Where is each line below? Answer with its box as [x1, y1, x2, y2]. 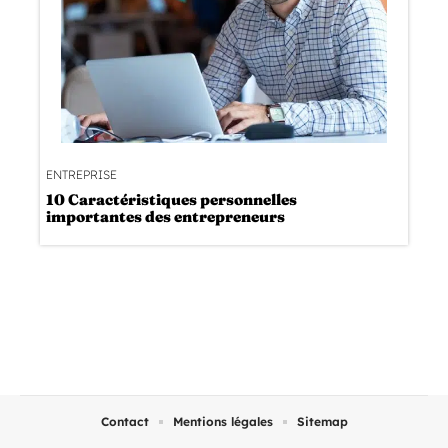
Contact [100, 413, 149, 429]
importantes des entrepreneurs [46, 206, 285, 226]
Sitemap [296, 413, 348, 429]
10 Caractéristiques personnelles [46, 189, 297, 209]
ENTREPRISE [46, 166, 117, 182]
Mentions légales [172, 413, 273, 429]
